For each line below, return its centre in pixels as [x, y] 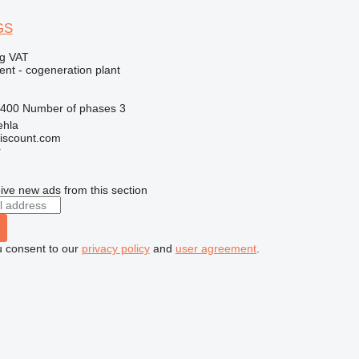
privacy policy [115, 248]
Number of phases [69, 108]
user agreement [216, 248]
